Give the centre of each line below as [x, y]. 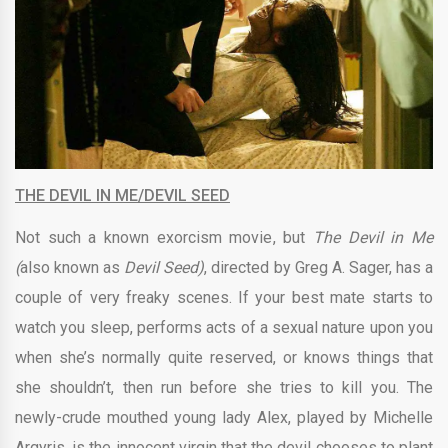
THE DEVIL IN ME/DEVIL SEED [122, 195]
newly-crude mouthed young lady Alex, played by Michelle [224, 417]
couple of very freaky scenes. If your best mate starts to [224, 297]
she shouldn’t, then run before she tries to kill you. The [224, 387]
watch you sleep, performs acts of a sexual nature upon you [224, 327]
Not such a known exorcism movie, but [164, 237]
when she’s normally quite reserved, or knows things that [224, 357]
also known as [70, 267]
